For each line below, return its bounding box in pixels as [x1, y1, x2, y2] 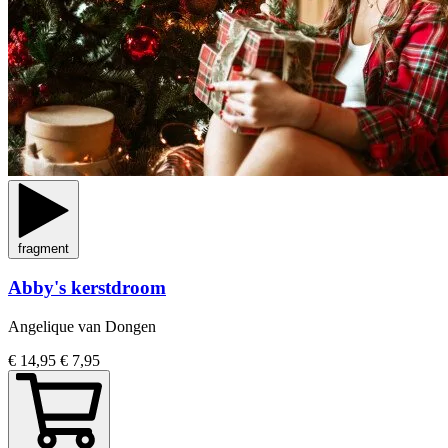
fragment [18, 240, 69, 256]
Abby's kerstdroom [8, 277, 166, 299]
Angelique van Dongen [8, 318, 156, 336]
